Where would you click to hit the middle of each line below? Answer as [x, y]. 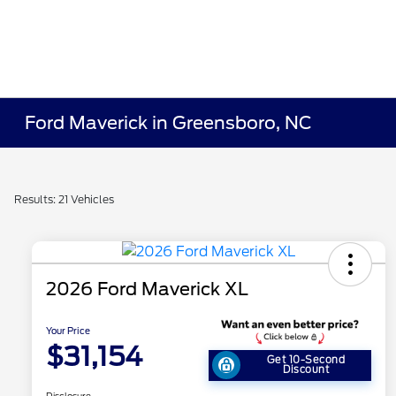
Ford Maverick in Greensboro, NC [169, 123]
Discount [306, 370]
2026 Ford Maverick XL [147, 289]
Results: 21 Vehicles [64, 199]
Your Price [68, 330]
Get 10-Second [306, 360]
